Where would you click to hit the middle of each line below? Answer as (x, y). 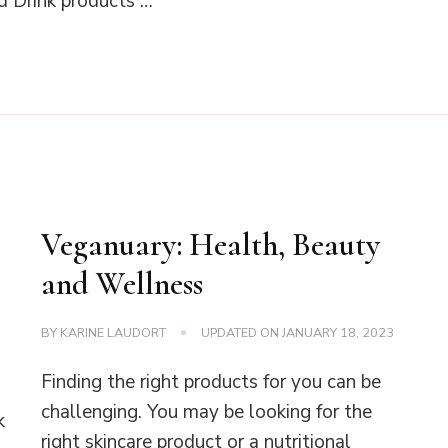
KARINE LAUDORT (113, 332)
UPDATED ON (242, 332)
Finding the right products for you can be (211, 381)
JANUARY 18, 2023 (338, 332)
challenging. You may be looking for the (207, 411)
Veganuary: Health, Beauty (211, 244)
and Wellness (122, 283)
